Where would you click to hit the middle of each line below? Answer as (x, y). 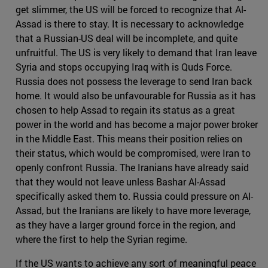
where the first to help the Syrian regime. (101, 239)
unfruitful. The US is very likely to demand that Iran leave (136, 52)
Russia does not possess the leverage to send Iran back (134, 81)
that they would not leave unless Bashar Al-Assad (121, 181)
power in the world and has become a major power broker (137, 124)
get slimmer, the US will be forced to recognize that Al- (131, 9)
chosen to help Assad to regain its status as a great (125, 109)
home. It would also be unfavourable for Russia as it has (135, 95)
